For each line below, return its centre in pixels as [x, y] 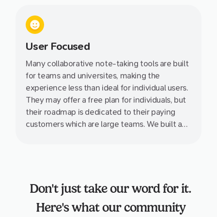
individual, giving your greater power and [98, 149]
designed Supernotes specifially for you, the [104, 137]
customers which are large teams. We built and [108, 124]
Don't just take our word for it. [110, 189]
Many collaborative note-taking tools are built [107, 64]
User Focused [58, 47]
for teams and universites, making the [93, 76]
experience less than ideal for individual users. [107, 88]
